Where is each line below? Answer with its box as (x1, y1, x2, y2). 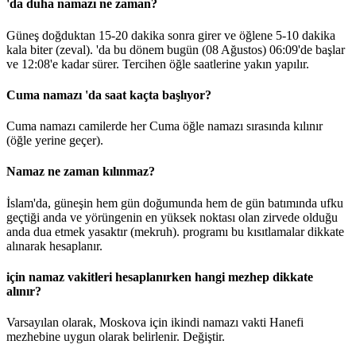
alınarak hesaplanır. (6, 238, 103, 253)
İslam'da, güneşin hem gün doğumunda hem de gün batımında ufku (6, 195, 343, 210)
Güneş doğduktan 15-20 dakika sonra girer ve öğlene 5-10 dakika (6, 28, 335, 42)
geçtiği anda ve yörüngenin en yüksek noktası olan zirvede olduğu (6, 210, 338, 224)
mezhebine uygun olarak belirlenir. (6, 330, 183, 344)
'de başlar (298, 42, 345, 56)
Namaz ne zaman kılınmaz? (6, 164, 155, 179)
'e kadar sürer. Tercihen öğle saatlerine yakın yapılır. (50, 56, 309, 71)
